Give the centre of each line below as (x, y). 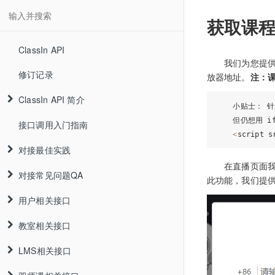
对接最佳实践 (45, 150)
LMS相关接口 (45, 250)
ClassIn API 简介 (52, 99)
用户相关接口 (45, 200)
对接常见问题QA (51, 175)
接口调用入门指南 (53, 125)
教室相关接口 (45, 225)
